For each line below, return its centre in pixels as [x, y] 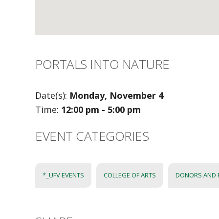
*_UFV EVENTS [63, 175]
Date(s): [52, 95]
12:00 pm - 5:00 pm [101, 109]
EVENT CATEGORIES [92, 136]
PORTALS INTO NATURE [102, 64]
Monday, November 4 [116, 95]
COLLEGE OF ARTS [130, 175]
